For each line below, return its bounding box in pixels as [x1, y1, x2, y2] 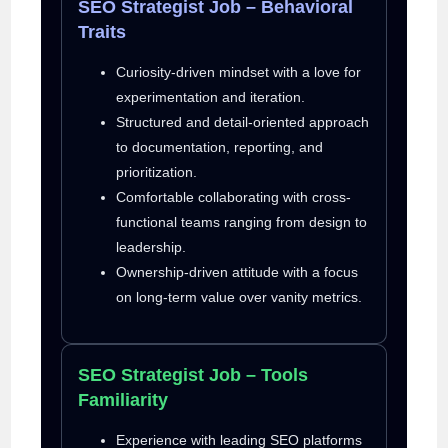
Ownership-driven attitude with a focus [116, 263, 359, 280]
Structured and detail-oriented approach [116, 113, 370, 130]
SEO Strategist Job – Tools [78, 364, 309, 385]
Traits [78, 21, 127, 42]
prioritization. [116, 163, 198, 180]
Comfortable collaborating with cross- [116, 188, 352, 205]
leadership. [116, 238, 187, 255]
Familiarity [78, 389, 169, 410]
